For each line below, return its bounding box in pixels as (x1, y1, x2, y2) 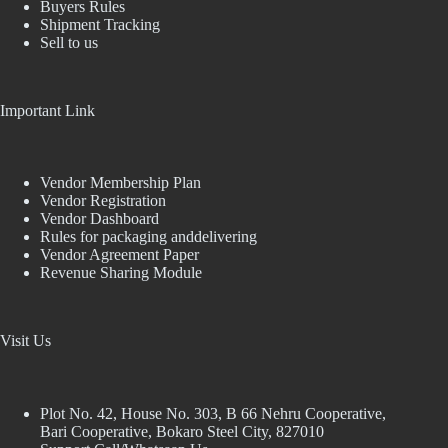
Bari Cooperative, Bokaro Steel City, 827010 (40, 423, 324, 441)
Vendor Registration (40, 192, 166, 210)
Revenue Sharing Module (40, 264, 202, 282)
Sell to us (40, 33, 98, 51)
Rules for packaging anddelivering (40, 228, 257, 246)
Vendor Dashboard (40, 210, 159, 228)
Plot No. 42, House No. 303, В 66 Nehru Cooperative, (40, 405, 386, 423)
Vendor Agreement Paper (40, 246, 199, 264)
